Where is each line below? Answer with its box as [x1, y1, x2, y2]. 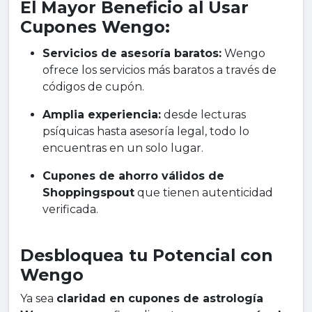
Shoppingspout [42, 186, 134, 200]
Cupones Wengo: [20, 17, 170, 38]
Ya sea [20, 292, 56, 306]
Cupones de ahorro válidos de [42, 169, 224, 183]
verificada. [42, 203, 98, 217]
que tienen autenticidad [134, 186, 273, 200]
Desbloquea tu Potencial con [20, 245, 273, 266]
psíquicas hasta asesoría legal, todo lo [42, 125, 249, 139]
